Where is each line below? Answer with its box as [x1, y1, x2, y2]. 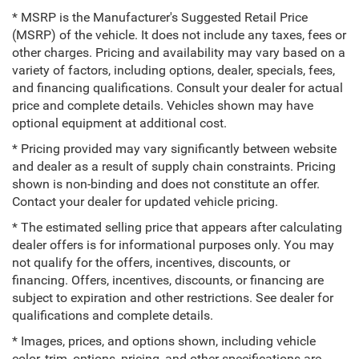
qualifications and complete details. [12, 309, 213, 324]
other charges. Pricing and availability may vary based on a [12, 46, 345, 61]
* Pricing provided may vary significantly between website [12, 142, 337, 157]
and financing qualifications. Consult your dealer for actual [12, 81, 343, 96]
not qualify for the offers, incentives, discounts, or [12, 256, 290, 271]
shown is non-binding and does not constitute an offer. [12, 177, 320, 192]
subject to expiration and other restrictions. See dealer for [12, 291, 333, 306]
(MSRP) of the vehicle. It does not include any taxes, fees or [12, 28, 346, 43]
